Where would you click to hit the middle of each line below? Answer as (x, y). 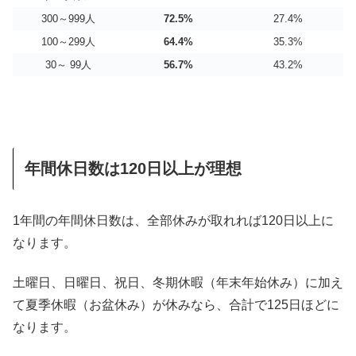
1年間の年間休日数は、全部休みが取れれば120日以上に (173, 221)
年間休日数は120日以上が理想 (133, 168)
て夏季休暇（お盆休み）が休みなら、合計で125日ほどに (176, 305)
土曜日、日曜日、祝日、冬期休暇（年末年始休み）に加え (178, 283)
